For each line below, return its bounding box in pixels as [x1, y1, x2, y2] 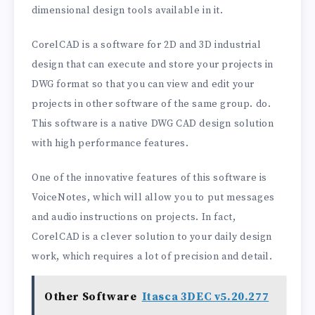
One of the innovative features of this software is [32, 171, 268, 184]
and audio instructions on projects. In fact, [32, 210, 236, 224]
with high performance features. [32, 136, 189, 150]
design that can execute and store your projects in [32, 58, 274, 71]
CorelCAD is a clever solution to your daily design [32, 230, 273, 243]
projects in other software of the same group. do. [32, 97, 271, 110]
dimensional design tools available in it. [32, 4, 224, 18]
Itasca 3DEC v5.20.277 [141, 289, 269, 304]
